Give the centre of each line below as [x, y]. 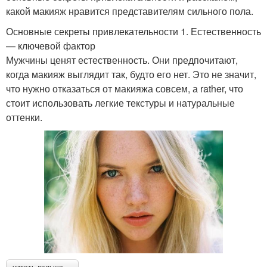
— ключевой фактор [51, 46]
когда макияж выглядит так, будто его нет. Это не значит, [131, 74]
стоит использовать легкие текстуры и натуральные [120, 103]
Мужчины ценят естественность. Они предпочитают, [122, 60]
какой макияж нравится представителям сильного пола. [130, 11]
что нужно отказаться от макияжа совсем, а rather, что [125, 89]
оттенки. [24, 117]
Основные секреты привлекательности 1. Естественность [133, 32]
